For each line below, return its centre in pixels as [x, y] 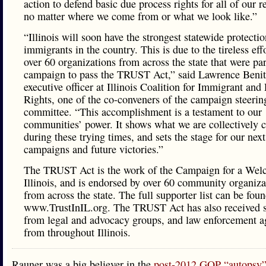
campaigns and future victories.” [94, 149]
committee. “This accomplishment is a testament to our [143, 112]
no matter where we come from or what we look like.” [140, 16]
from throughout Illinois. [77, 232]
